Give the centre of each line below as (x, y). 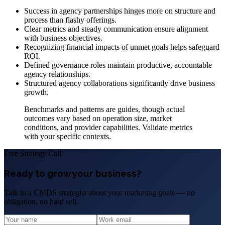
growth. (36, 92)
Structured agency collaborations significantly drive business (120, 83)
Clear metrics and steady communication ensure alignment (116, 29)
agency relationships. (57, 74)
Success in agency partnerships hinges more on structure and (120, 11)
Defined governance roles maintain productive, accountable (118, 65)
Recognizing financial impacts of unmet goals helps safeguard (122, 47)
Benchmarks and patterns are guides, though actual (104, 109)
